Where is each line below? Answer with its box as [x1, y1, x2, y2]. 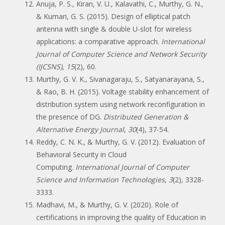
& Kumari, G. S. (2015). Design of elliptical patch [36, 11, 190, 21]
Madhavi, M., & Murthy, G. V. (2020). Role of [36, 199, 178, 209]
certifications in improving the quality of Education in [36, 212, 206, 222]
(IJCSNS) [36, 61, 62, 71]
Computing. [36, 162, 75, 172]
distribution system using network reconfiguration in [36, 99, 205, 109]
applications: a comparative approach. [36, 36, 161, 46]
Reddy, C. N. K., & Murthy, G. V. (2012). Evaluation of [36, 137, 205, 147]
